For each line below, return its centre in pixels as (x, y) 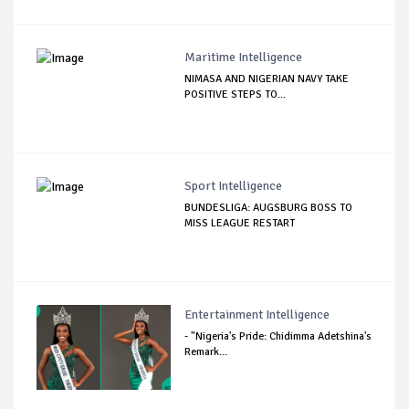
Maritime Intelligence (244, 58)
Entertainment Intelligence (257, 315)
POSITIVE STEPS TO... (236, 95)
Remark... (206, 352)
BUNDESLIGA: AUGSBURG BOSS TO (269, 208)
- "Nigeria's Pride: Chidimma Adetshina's (278, 337)
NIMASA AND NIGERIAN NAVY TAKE (267, 79)
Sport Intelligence (234, 186)
